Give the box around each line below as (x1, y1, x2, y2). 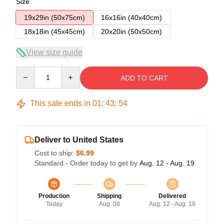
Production (38, 192, 69, 199)
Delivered (158, 192, 186, 199)
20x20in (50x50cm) (101, 27, 162, 35)
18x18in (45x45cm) (24, 27, 85, 35)
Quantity (15, 67, 42, 75)
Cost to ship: (34, 149, 76, 157)
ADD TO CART (120, 74, 168, 82)
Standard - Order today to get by (34, 159, 139, 167)
